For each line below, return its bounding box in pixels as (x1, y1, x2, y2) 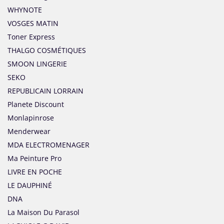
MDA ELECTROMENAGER (7, 140, 89, 150)
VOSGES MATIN (7, 18, 58, 28)
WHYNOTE (7, 5, 42, 15)
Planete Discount (7, 99, 64, 109)
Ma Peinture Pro (7, 153, 61, 163)
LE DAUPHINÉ (7, 180, 52, 190)
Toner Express (7, 32, 55, 42)
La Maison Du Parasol (7, 207, 79, 217)
